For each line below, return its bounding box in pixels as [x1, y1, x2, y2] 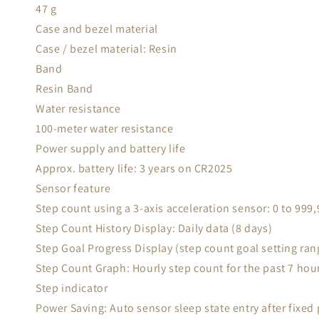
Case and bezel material [36, 21, 158, 36]
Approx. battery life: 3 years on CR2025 [36, 161, 233, 176]
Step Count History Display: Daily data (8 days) [36, 221, 273, 236]
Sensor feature [36, 181, 111, 196]
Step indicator [36, 281, 108, 296]
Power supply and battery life [36, 141, 186, 156]
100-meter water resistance [36, 121, 174, 136]
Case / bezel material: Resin [36, 41, 177, 56]
